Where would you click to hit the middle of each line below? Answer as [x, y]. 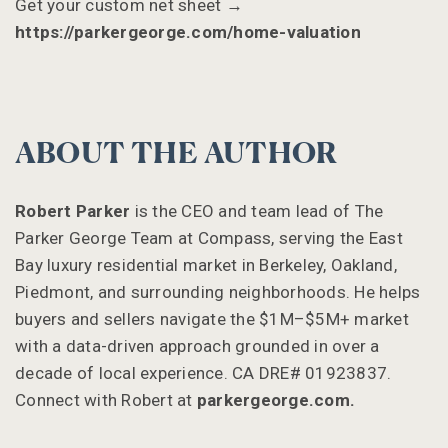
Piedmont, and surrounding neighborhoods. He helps [218, 291]
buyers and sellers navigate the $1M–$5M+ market [212, 318]
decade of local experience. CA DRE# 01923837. [203, 372]
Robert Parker [73, 210]
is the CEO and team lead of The [257, 210]
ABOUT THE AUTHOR [176, 154]
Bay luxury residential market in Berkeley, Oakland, [206, 264]
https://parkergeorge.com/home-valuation [188, 31]
